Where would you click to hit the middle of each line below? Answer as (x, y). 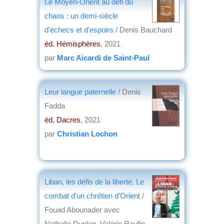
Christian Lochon (87, 133)
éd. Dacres (62, 119)
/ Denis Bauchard (144, 29)
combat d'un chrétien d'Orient (93, 195)
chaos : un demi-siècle (81, 15)
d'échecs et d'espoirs (80, 29)
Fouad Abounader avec (82, 209)
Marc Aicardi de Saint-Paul (103, 57)
